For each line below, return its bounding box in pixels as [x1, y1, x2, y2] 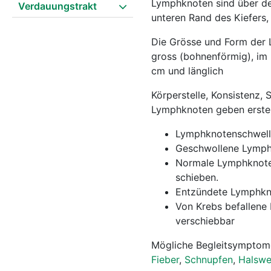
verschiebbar [175, 215, 235, 227]
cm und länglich [151, 65, 223, 77]
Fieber [151, 253, 179, 266]
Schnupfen [184, 253, 233, 266]
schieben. [175, 171, 218, 183]
